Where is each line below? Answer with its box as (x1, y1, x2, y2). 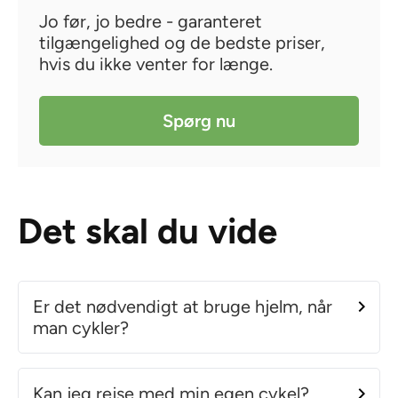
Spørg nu (163, 109, 235, 131)
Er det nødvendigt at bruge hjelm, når (33, 295, 332, 317)
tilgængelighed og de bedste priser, (39, 31, 325, 53)
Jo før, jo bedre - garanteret (39, 10, 262, 32)
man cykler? (33, 316, 129, 338)
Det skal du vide (18, 209, 277, 252)
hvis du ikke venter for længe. (39, 52, 273, 75)
